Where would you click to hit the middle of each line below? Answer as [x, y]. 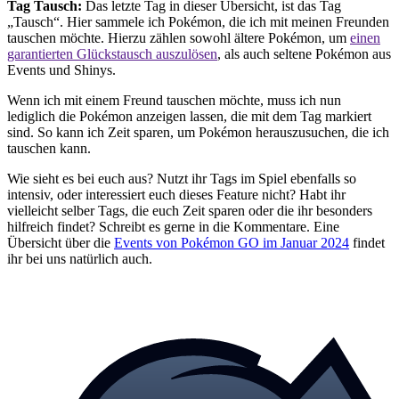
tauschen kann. [49, 148]
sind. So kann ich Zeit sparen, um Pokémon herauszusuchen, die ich [198, 132]
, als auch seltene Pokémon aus [304, 53]
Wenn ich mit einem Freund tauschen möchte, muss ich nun [174, 100]
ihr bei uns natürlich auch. [80, 258]
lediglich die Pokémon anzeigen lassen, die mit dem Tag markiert [189, 116]
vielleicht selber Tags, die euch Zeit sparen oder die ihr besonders [190, 210]
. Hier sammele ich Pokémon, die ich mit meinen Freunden [224, 21]
